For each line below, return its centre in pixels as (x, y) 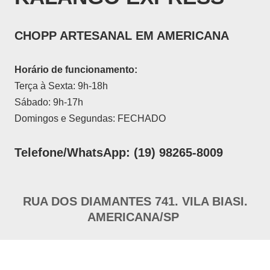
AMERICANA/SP (135, 217)
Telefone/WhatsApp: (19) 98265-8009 (119, 153)
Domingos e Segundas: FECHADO (90, 119)
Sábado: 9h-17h (49, 102)
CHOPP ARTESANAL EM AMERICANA (122, 36)
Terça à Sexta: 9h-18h (61, 86)
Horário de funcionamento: (76, 70)
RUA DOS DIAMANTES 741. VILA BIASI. (135, 202)
